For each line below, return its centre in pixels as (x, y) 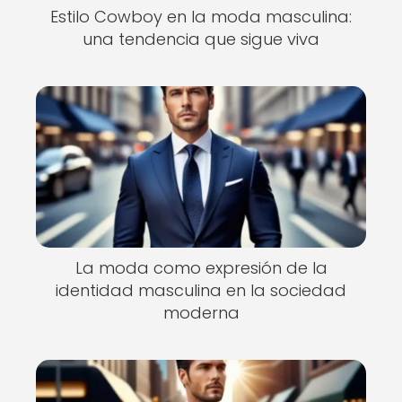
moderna (201, 313)
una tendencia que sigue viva (201, 39)
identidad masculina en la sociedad (201, 290)
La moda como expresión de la (201, 268)
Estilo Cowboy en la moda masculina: (201, 17)
